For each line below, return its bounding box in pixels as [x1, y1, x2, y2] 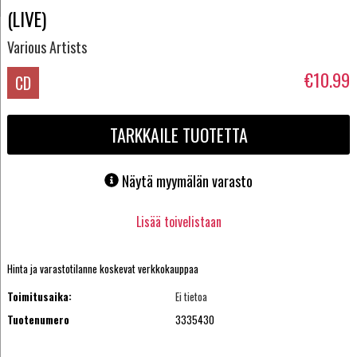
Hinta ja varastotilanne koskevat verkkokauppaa [6, 261, 198, 277]
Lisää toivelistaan [135, 211, 222, 231]
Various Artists [6, 36, 87, 57]
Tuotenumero [6, 311, 69, 328]
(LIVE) [6, 4, 46, 33]
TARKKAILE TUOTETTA [109, 122, 248, 148]
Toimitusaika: [6, 288, 72, 305]
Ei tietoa [175, 288, 208, 305]
